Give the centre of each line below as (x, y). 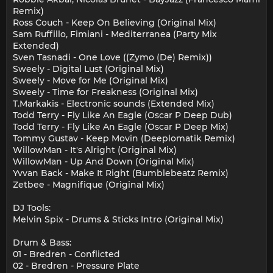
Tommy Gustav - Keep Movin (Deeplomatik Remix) (124, 139)
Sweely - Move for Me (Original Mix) (90, 81)
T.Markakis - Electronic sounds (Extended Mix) (114, 104)
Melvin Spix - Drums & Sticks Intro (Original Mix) (118, 220)
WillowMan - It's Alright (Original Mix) (95, 150)
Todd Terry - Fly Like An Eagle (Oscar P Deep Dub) (122, 115)
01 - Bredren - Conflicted (66, 254)
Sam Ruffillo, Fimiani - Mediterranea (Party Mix (115, 34)
